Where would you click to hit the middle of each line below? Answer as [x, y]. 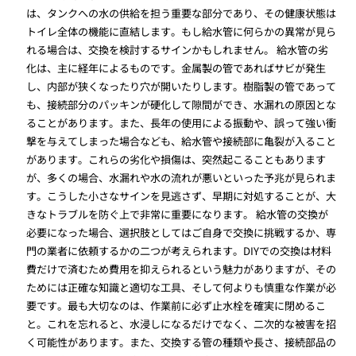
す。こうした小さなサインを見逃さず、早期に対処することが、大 [182, 196]
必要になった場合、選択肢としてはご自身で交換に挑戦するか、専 [182, 233]
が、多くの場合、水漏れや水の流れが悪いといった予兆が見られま [182, 178]
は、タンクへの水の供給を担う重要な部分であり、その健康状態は [182, 14]
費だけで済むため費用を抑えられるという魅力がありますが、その [182, 269]
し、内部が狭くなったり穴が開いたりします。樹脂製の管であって [182, 87]
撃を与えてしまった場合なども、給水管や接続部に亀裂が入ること [182, 141]
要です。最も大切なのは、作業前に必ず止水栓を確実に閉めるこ [176, 306]
